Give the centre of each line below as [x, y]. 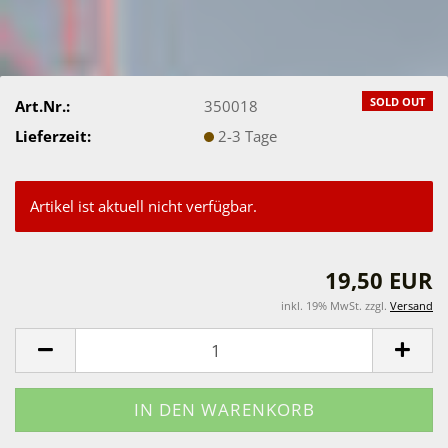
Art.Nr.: [42, 105]
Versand [411, 305]
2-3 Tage [248, 135]
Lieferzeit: [53, 135]
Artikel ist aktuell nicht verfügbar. [143, 206]
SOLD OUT [397, 101]
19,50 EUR [379, 280]
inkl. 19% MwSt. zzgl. [335, 305]
